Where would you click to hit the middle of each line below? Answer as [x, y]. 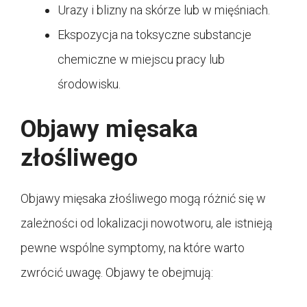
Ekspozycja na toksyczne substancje [155, 34]
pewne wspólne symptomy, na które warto [133, 247]
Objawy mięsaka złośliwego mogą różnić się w [143, 198]
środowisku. [89, 84]
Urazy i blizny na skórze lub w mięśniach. [164, 10]
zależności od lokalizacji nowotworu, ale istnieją [147, 223]
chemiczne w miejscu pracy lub [141, 59]
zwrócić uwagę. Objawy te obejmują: [117, 272]
